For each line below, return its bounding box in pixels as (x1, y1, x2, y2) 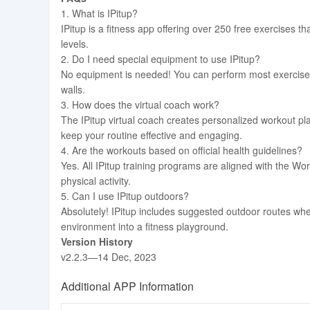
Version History (61, 235, 133, 248)
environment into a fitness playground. (61, 219, 228, 233)
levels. (61, 37, 89, 51)
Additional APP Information (61, 278, 194, 294)
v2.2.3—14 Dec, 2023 (61, 250, 156, 264)
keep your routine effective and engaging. (61, 128, 242, 142)
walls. (61, 82, 85, 96)
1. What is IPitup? (61, 6, 138, 20)
